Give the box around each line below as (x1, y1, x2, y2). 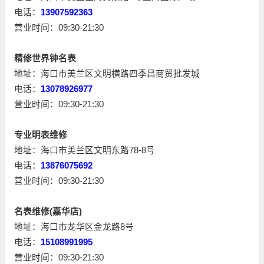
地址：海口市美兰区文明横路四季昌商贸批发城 (14, 69, 200, 79)
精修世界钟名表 (14, 54, 76, 64)
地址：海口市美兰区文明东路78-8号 (14, 146, 155, 156)
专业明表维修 (14, 130, 67, 140)
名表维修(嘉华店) (14, 207, 82, 217)
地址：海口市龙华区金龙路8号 (14, 222, 134, 232)
